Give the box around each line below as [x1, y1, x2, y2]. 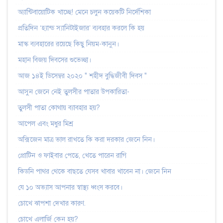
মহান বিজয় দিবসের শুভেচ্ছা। [18, 55, 91, 64]
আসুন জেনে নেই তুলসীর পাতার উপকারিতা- [18, 87, 129, 96]
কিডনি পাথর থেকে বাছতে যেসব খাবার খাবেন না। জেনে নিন [18, 167, 171, 176]
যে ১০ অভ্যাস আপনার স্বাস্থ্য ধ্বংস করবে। [18, 183, 122, 192]
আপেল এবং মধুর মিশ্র [18, 119, 73, 128]
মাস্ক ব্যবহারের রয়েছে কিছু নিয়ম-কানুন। [18, 39, 119, 48]
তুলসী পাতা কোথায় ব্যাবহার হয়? [18, 103, 100, 112]
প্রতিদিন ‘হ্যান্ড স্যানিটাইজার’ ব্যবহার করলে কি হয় [18, 23, 144, 32]
